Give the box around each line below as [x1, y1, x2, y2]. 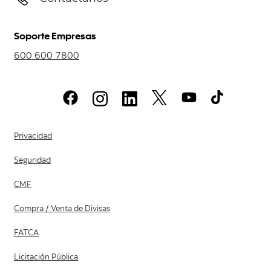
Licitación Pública [14, 253, 78, 263]
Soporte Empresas [14, 28, 96, 42]
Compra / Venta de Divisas [14, 205, 110, 214]
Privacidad [14, 132, 52, 142]
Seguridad [14, 157, 51, 166]
